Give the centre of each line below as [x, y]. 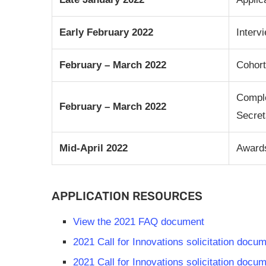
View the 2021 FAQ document [139, 221]
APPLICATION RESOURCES [127, 196]
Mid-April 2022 [94, 148]
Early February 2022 [106, 32]
